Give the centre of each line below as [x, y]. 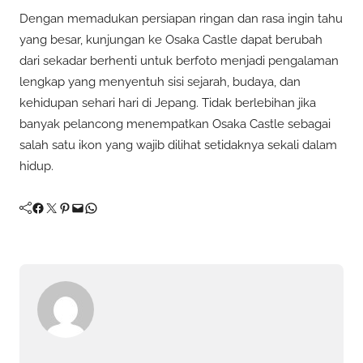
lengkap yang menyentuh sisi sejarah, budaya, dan [160, 81]
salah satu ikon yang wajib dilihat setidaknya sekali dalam [178, 145]
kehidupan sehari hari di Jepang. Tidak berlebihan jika [168, 102]
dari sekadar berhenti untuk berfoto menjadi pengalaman [179, 60]
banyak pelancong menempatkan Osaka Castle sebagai [175, 124]
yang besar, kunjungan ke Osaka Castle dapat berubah [171, 39]
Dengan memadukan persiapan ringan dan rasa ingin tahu [181, 18]
